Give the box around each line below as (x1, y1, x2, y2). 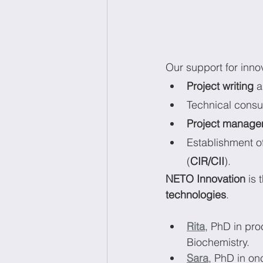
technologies (166, 188, 226, 202)
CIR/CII (190, 154, 224, 168)
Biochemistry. (187, 235, 249, 249)
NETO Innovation (166, 172, 245, 186)
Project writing (187, 79, 257, 93)
